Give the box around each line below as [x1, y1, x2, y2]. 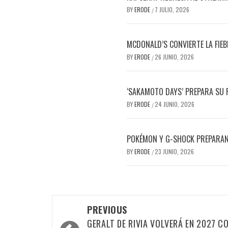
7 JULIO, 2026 [155, 5, 189, 14]
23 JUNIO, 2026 [155, 147, 194, 156]
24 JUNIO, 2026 [155, 100, 194, 109]
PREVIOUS [87, 203, 128, 217]
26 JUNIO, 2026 [155, 52, 194, 62]
